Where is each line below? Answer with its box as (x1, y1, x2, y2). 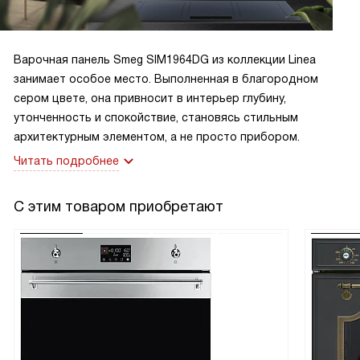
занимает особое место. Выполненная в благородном (14, 72, 318, 86)
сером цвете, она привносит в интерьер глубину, (14, 92, 286, 105)
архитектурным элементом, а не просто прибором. (14, 130, 300, 144)
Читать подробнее (14, 154, 119, 168)
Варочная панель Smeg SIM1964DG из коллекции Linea (14, 53, 316, 67)
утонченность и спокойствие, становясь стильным (14, 111, 298, 125)
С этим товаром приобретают (14, 198, 223, 215)
